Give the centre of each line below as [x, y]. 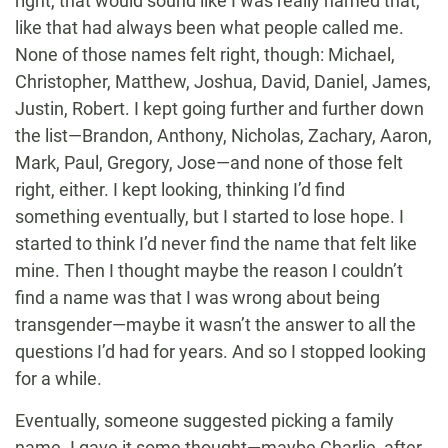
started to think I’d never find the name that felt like [216, 244]
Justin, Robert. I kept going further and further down [219, 109]
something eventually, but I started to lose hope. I [209, 217]
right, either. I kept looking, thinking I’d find [180, 190]
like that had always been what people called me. [209, 28]
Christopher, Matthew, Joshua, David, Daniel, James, [223, 82]
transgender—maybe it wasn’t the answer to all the [215, 325]
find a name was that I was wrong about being [197, 298]
